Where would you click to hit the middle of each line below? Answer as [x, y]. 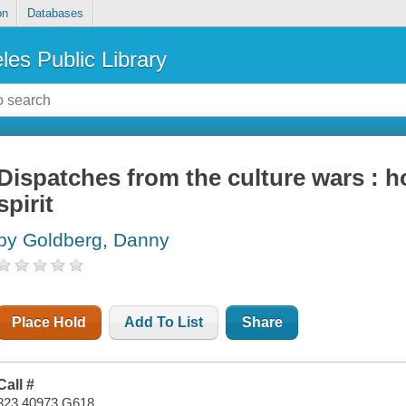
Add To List [164, 323]
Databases [55, 14]
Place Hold [49, 323]
